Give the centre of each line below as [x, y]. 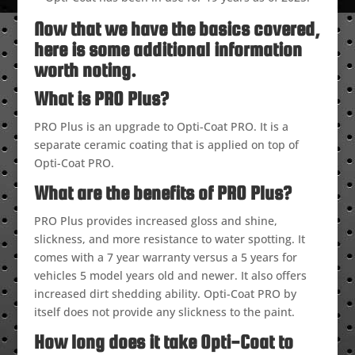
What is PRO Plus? [101, 99]
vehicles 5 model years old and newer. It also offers [170, 276]
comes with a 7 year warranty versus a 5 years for [165, 258]
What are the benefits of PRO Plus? [162, 193]
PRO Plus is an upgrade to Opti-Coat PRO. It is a [161, 127]
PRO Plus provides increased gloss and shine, [155, 221]
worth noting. [85, 71]
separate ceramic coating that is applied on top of [166, 145]
